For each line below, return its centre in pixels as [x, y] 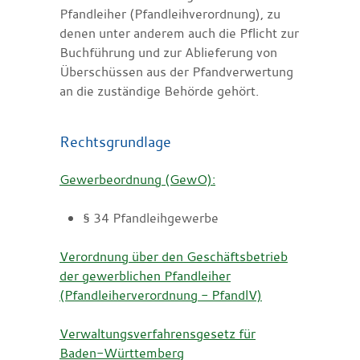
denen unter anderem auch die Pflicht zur [179, 33]
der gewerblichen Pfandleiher [145, 275]
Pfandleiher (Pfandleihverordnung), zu [170, 13]
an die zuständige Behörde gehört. [159, 90]
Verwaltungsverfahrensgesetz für [157, 333]
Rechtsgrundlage [115, 141]
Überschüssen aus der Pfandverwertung [176, 71]
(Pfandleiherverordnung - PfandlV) [161, 295]
